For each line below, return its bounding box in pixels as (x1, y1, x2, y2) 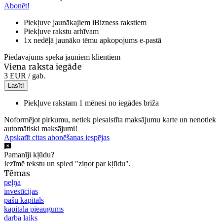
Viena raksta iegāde (4, 61, 82, 72)
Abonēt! (4, 1, 30, 10)
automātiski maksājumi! (4, 124, 77, 133)
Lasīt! (8, 81, 24, 89)
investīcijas (4, 186, 38, 195)
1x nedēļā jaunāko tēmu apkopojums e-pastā (24, 36, 161, 44)
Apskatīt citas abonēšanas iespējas (4, 133, 110, 142)
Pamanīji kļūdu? (4, 150, 54, 159)
